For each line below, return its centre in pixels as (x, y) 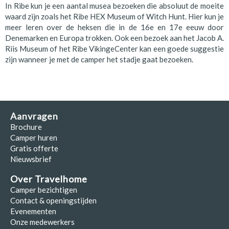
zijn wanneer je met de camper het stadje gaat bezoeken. (99, 60)
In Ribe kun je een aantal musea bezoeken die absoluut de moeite (114, 6)
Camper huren (34, 138)
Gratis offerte (34, 148)
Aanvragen (35, 116)
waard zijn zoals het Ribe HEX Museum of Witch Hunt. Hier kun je (114, 17)
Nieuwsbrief (31, 159)
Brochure (26, 127)
